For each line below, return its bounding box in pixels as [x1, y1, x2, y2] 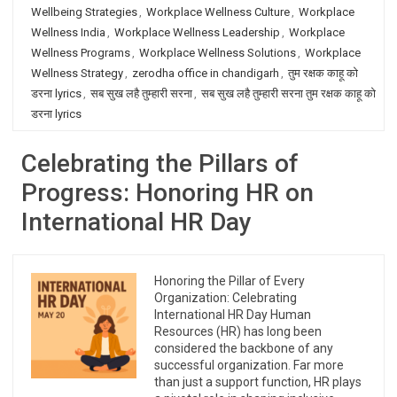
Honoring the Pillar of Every [154, 274, 306, 288]
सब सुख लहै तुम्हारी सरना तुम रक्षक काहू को [201, 87, 376, 100]
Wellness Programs [31, 46, 130, 59]
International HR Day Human [154, 307, 312, 322]
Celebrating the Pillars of [21, 149, 299, 178]
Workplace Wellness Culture [146, 5, 290, 19]
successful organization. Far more [154, 358, 345, 372]
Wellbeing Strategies [31, 5, 137, 19]
